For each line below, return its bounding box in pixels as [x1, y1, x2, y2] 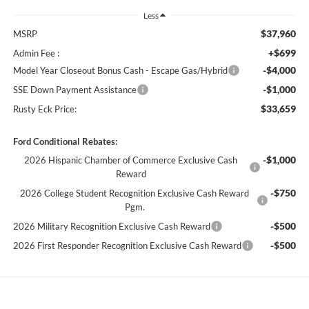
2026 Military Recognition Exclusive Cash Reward [12, 220, 210, 232]
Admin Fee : [12, 47, 59, 59]
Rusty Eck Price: [12, 103, 77, 114]
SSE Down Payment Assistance [12, 83, 137, 95]
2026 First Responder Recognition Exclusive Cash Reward [12, 239, 241, 251]
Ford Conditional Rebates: [12, 135, 117, 147]
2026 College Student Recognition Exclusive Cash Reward [20, 187, 250, 199]
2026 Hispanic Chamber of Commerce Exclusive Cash [24, 154, 238, 166]
